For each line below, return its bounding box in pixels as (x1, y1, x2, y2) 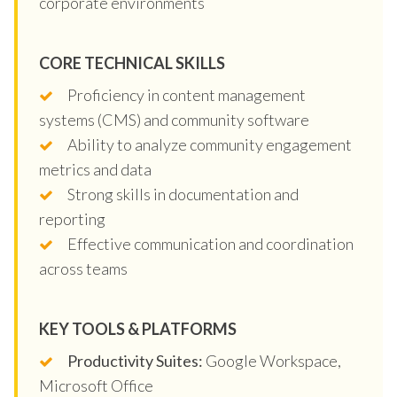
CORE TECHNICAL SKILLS (39, 52, 225, 73)
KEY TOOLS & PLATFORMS (39, 318, 237, 339)
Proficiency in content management (67, 84, 306, 105)
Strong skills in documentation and (67, 183, 299, 204)
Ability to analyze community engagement (67, 134, 352, 154)
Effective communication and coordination (67, 233, 354, 253)
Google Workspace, (203, 350, 341, 370)
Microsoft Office (39, 375, 153, 395)
